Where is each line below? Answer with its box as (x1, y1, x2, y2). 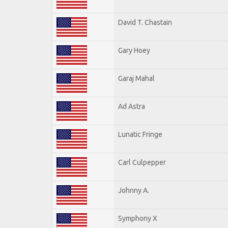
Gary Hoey (118, 46, 150, 54)
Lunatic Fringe (118, 130, 162, 138)
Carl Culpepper (118, 158, 166, 166)
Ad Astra (118, 102, 145, 110)
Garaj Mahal (118, 74, 155, 82)
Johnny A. (118, 186, 149, 194)
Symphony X (118, 214, 157, 222)
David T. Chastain (118, 18, 172, 26)
